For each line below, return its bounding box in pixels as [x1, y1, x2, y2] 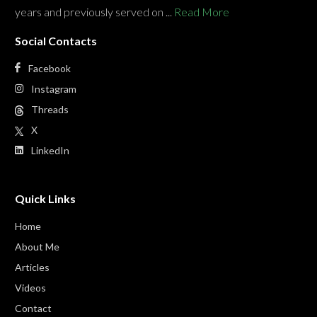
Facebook [28, 62, 71, 75]
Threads [30, 103, 69, 116]
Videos [14, 282, 46, 294]
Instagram [30, 83, 76, 96]
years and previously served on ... [14, 5, 174, 19]
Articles [14, 261, 50, 274]
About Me [14, 241, 59, 253]
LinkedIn [30, 144, 69, 157]
